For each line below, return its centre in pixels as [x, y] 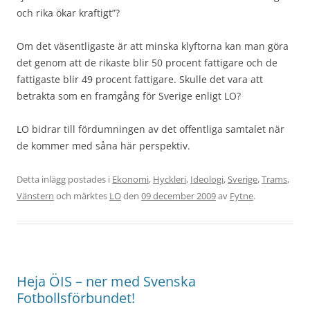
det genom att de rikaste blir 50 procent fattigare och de [147, 62]
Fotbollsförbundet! [76, 298]
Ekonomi [130, 179]
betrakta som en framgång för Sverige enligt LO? [129, 95]
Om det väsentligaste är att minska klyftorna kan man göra [153, 46]
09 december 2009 [179, 195]
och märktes [82, 195]
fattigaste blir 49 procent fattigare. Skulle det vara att [140, 79]
